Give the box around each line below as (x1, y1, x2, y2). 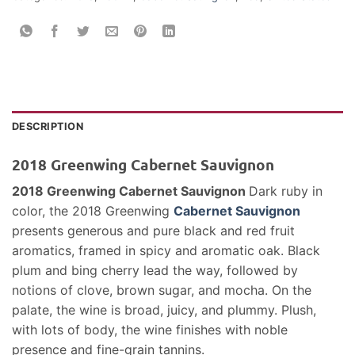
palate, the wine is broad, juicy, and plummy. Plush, (12, 302, 316, 319)
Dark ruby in (249, 183, 323, 200)
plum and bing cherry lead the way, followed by (12, 262, 298, 279)
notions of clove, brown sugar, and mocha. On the (12, 282, 311, 299)
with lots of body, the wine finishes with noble (12, 322, 288, 338)
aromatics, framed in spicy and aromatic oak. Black (12, 242, 320, 259)
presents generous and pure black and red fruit (12, 223, 295, 239)
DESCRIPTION (12, 120, 83, 132)
